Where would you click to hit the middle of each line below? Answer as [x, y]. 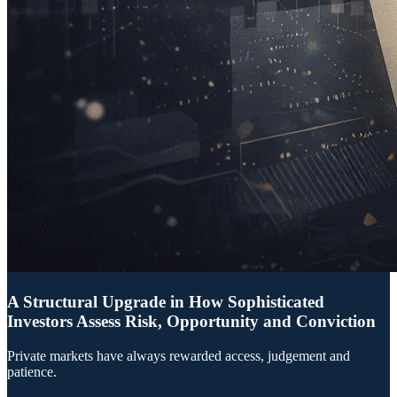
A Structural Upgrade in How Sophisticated [166, 302]
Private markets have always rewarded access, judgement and [179, 355]
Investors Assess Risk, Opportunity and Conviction [191, 322]
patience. [32, 371]
